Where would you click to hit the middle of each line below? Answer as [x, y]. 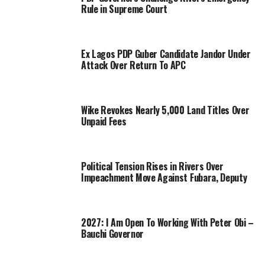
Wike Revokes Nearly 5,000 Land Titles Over [165, 110]
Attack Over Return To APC [133, 65]
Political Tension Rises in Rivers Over [152, 166]
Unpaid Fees [104, 121]
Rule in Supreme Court [124, 9]
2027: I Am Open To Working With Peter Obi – [167, 222]
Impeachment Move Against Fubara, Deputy [164, 177]
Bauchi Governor [112, 233]
